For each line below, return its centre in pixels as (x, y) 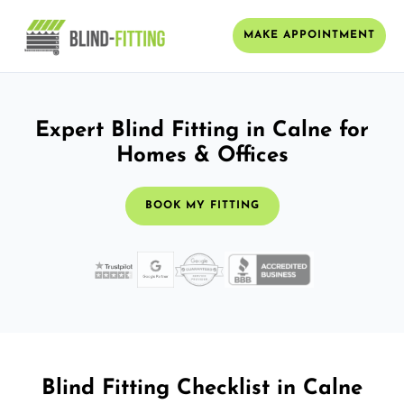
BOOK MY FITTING (202, 205)
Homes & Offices (202, 156)
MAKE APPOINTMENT (309, 36)
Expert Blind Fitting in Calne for (202, 130)
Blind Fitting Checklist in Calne (202, 388)
